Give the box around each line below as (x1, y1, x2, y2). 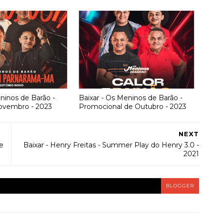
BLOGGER (166, 182, 194, 189)
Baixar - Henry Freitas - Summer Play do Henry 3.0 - (23, 141, 199, 149)
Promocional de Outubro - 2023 (78, 102, 186, 111)
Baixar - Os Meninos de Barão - (78, 93, 182, 102)
